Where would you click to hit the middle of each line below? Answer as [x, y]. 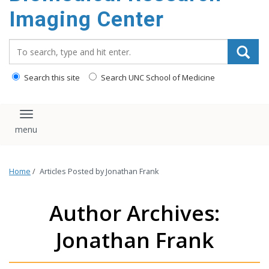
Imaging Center [86, 20]
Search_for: [35, 45]
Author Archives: [134, 213]
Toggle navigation [71, 119]
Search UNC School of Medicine [157, 77]
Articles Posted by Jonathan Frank [99, 172]
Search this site [51, 77]
